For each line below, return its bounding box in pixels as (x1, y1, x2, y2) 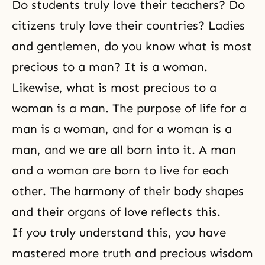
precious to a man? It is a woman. (12, 60, 208, 74)
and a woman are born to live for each (12, 163, 229, 177)
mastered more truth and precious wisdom (12, 246, 253, 260)
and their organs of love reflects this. (12, 205, 224, 219)
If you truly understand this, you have (12, 225, 226, 240)
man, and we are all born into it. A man (12, 143, 236, 157)
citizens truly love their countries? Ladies (12, 18, 245, 33)
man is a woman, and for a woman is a (12, 122, 232, 136)
